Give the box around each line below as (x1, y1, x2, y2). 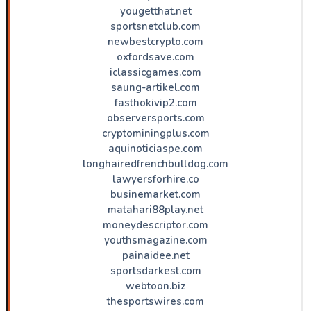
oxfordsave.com (117, 49, 194, 64)
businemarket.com (110, 187, 201, 201)
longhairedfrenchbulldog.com (83, 156, 228, 171)
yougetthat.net (119, 3, 192, 18)
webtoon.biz (126, 278, 185, 293)
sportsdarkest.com (110, 263, 201, 278)
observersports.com (106, 110, 205, 125)
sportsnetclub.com (110, 19, 201, 33)
